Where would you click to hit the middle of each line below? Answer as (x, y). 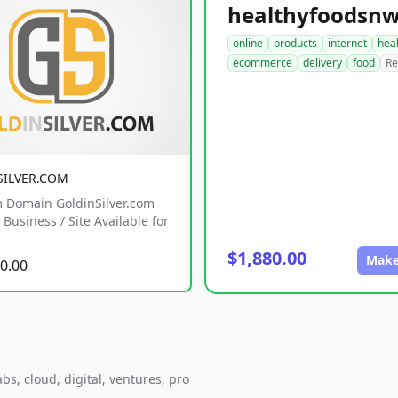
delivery (322, 63)
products (295, 43)
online (248, 43)
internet (347, 43)
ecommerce (263, 63)
